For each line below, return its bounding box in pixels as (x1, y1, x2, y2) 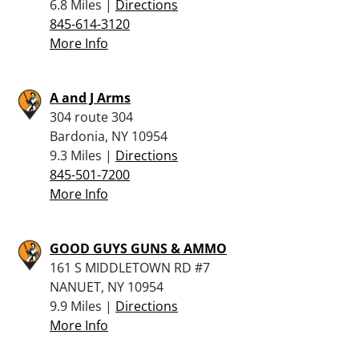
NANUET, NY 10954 (50, 277, 163, 296)
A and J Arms (50, 88, 131, 107)
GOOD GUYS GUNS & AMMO (50, 239, 227, 257)
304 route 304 (50, 107, 133, 126)
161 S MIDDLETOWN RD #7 (50, 258, 210, 276)
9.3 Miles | (50, 146, 115, 164)
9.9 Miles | (50, 296, 115, 315)
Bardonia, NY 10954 (50, 127, 167, 145)
